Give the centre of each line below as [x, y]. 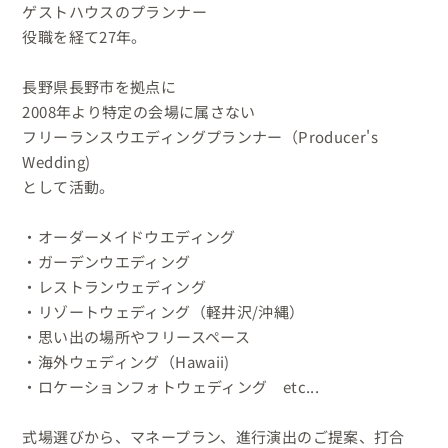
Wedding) [56, 161]
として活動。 [68, 186]
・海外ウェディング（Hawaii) [126, 361]
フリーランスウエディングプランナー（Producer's [200, 136]
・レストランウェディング [114, 286]
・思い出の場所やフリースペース [136, 336]
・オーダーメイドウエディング [129, 236]
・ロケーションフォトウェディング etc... [171, 386]
